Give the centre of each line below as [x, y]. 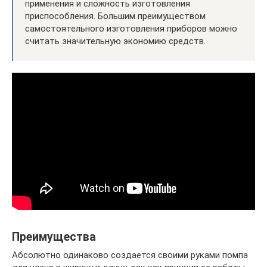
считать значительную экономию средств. [115, 41]
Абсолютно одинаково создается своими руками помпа [130, 255]
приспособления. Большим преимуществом [115, 16]
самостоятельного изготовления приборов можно [131, 28]
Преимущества [54, 237]
